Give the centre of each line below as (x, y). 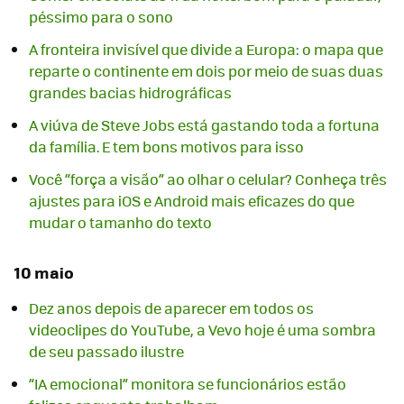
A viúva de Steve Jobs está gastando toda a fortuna (204, 125)
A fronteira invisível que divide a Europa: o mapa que (206, 50)
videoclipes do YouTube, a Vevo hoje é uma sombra (202, 329)
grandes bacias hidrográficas (130, 93)
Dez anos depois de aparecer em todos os (171, 308)
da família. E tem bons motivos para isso (166, 147)
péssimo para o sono (101, 17)
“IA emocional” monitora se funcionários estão (188, 383)
